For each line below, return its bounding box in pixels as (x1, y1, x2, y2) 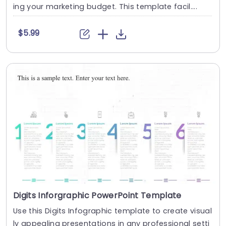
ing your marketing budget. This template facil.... (13, 2, 197, 12)
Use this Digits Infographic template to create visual (13, 205, 212, 216)
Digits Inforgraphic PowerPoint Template (13, 189, 182, 201)
